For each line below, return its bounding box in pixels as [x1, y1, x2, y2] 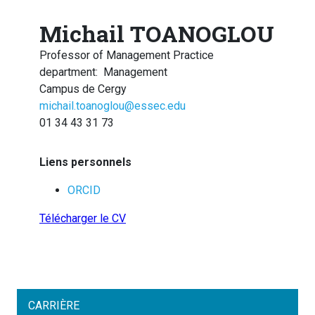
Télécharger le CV [39, 212, 126, 226]
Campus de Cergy [39, 82, 127, 96]
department [39, 65, 96, 79]
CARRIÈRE [28, 299, 79, 313]
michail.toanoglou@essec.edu [39, 99, 186, 113]
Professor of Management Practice [39, 49, 214, 63]
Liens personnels [39, 155, 131, 169]
